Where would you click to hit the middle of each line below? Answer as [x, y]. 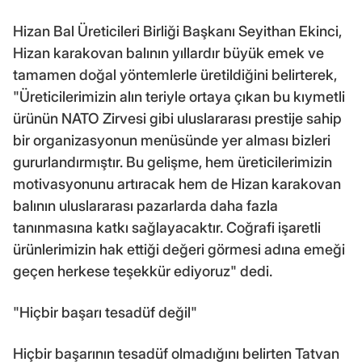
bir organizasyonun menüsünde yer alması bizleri [172, 141]
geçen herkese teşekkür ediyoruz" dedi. [143, 271]
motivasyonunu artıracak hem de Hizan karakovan [177, 184]
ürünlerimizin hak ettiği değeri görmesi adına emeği [179, 250]
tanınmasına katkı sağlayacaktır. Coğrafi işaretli [167, 228]
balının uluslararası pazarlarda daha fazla [145, 206]
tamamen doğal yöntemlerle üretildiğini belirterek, [175, 75]
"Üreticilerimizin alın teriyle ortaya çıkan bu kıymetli [179, 97]
